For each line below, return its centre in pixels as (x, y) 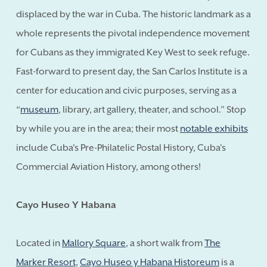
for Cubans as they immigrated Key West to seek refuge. (133, 52)
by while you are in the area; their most (98, 128)
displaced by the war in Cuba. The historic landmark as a (133, 14)
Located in (39, 243)
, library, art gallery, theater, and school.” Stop (152, 109)
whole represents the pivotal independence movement (133, 33)
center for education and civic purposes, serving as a (126, 90)
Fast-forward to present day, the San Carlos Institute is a (132, 71)
